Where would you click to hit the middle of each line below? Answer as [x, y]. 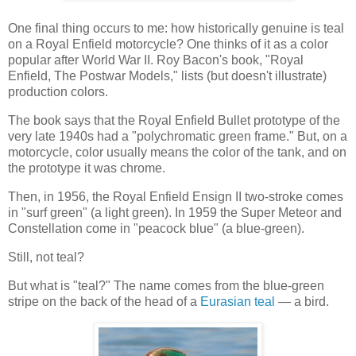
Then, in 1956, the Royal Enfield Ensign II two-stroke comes [176, 197]
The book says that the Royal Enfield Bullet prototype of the [174, 121]
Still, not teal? [46, 257]
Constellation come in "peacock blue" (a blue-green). [156, 229]
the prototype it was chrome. [87, 168]
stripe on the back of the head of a [104, 301]
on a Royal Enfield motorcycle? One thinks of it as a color [168, 44]
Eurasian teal [238, 301]
